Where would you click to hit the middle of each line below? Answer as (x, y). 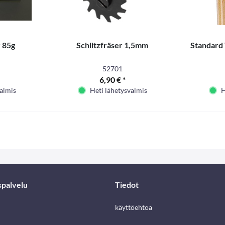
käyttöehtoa (134, 207)
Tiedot (127, 185)
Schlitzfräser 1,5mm (113, 45)
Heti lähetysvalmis (118, 90)
